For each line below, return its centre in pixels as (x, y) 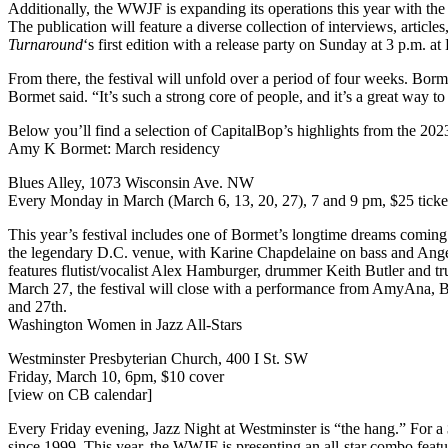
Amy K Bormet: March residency (114, 148)
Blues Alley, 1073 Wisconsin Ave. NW (131, 182)
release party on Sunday (291, 44)
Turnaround (45, 44)
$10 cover (192, 376)
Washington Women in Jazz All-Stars (127, 324)
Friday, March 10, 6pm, (84, 376)
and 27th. (39, 306)
